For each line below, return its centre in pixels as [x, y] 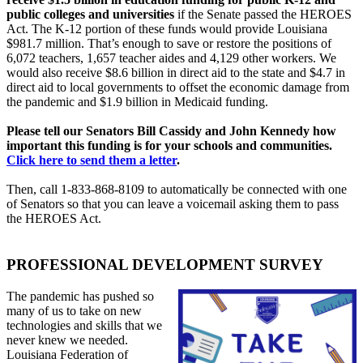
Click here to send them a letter [92, 160]
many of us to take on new [74, 310]
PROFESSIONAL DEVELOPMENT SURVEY [165, 264]
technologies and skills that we [84, 325]
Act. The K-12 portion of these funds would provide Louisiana [167, 29]
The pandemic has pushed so [80, 296]
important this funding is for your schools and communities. [169, 146]
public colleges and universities [90, 15]
